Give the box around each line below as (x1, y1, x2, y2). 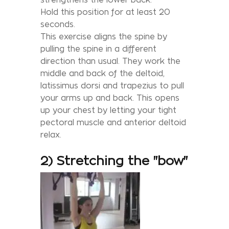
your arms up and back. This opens (40, 93, 179, 102)
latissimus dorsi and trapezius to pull (40, 81, 184, 90)
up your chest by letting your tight (40, 105, 176, 114)
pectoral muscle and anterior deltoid (40, 118, 186, 127)
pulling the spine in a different (40, 44, 156, 53)
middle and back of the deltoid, (40, 68, 165, 78)
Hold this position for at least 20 (40, 7, 170, 16)
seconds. (40, 19, 75, 29)
